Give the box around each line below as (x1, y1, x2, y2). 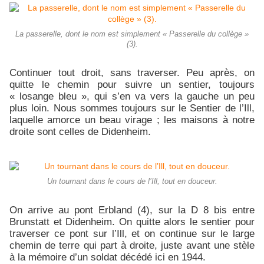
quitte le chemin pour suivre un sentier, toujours (9, 78, 255, 91)
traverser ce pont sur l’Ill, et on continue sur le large (9, 227, 255, 240)
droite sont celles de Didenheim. (9, 126, 151, 138)
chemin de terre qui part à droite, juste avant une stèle (9, 239, 255, 252)
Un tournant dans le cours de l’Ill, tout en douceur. (47, 177, 217, 186)
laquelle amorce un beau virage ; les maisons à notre (9, 114, 255, 126)
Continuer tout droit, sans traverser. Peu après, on (9, 67, 255, 79)
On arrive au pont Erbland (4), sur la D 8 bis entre (9, 204, 255, 216)
